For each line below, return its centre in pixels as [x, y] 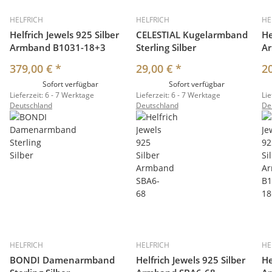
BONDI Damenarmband [62, 260]
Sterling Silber [166, 48]
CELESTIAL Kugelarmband [192, 35]
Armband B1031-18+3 [58, 48]
